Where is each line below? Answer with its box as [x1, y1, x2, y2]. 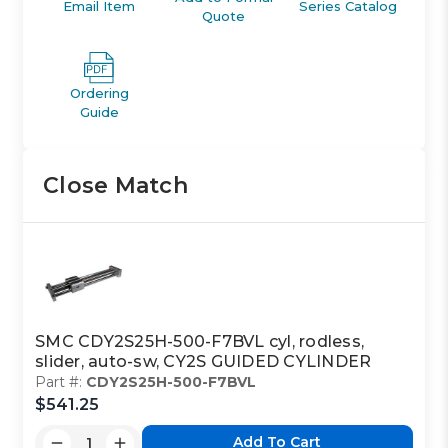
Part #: [35, 372, 87, 391]
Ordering [69, 84, 129, 101]
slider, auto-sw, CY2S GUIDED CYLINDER [35, 351, 372, 371]
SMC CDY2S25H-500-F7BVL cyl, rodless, [35, 331, 365, 351]
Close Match [43, 171, 188, 199]
